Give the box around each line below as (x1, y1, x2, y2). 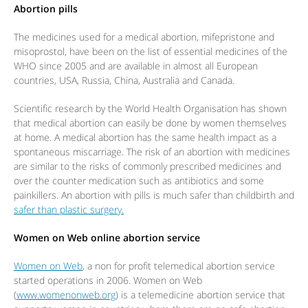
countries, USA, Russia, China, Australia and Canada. (14, 73, 234, 87)
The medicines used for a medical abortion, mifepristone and (14, 30, 274, 43)
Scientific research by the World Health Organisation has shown (14, 101, 287, 115)
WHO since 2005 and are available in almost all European (14, 58, 258, 72)
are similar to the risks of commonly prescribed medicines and (14, 159, 281, 173)
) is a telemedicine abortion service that (115, 287, 285, 301)
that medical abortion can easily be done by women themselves (14, 115, 287, 129)
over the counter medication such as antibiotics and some (14, 173, 264, 187)
